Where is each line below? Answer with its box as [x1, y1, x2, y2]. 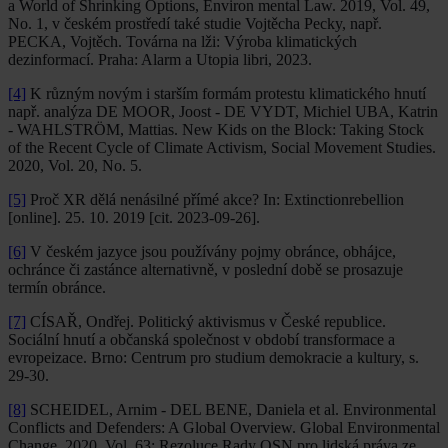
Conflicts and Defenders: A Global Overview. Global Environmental [8, 418, 440, 436]
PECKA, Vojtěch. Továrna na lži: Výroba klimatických [8, 32, 357, 50]
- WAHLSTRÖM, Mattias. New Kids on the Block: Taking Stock [8, 120, 424, 138]
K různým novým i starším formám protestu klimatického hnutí [26, 84, 426, 102]
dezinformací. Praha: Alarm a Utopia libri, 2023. [8, 50, 312, 68]
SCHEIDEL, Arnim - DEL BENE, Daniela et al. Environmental [26, 400, 436, 418]
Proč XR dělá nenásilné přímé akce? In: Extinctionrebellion [26, 190, 404, 208]
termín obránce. [8, 278, 106, 296]
